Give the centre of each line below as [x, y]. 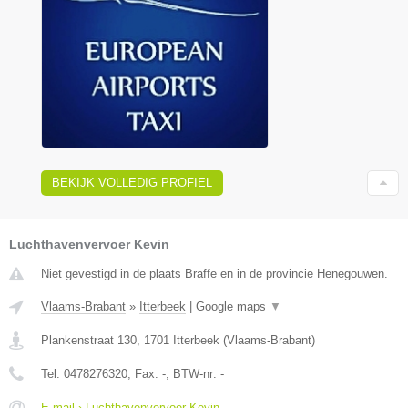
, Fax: [145, 374]
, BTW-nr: [193, 374]
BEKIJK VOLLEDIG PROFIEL [132, 183]
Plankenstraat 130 [89, 340]
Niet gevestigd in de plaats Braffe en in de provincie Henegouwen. [214, 274]
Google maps [233, 306]
